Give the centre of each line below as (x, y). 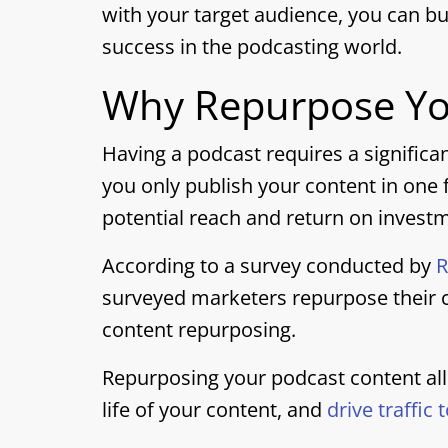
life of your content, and (214, 409)
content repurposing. (199, 329)
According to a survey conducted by (269, 265)
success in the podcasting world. (252, 46)
